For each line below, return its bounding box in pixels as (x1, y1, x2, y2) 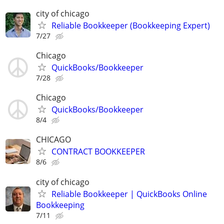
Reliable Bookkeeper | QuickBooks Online (51, 188, 207, 199)
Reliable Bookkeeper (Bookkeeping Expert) (51, 19, 210, 31)
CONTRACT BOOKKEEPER (51, 146, 145, 157)
